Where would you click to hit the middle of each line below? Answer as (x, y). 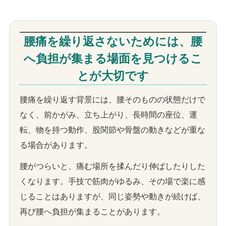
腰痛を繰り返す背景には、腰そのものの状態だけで (112, 99)
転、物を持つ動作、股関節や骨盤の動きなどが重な (112, 130)
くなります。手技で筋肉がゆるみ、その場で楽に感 (112, 181)
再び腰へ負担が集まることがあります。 (92, 211)
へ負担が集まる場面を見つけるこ (113, 58)
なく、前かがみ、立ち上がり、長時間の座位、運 (108, 115)
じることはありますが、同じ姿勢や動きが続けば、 (112, 196)
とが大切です (113, 75)
